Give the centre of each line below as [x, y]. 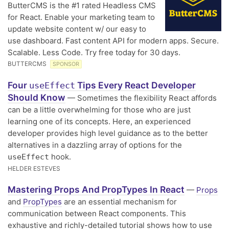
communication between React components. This [97, 213]
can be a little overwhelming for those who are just [99, 110]
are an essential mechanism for [119, 202]
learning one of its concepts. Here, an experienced [99, 121]
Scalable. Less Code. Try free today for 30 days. [94, 52]
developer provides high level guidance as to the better [108, 133]
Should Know [37, 97]
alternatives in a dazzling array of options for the [95, 145]
